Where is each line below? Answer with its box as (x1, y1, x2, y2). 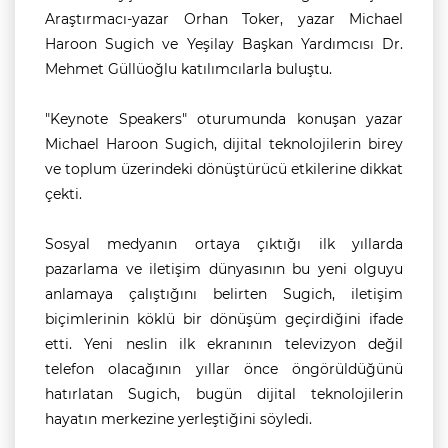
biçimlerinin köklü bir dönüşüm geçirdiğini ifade (45, 310, 403, 328)
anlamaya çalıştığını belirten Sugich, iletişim (45, 285, 403, 303)
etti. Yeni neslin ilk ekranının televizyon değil (45, 335, 403, 353)
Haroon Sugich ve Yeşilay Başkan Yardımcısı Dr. (45, 35, 403, 53)
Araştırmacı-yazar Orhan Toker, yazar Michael (45, 10, 403, 28)
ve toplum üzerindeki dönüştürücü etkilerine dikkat (45, 160, 403, 178)
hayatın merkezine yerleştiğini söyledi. (45, 410, 312, 428)
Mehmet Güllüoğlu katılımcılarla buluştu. (45, 60, 332, 78)
